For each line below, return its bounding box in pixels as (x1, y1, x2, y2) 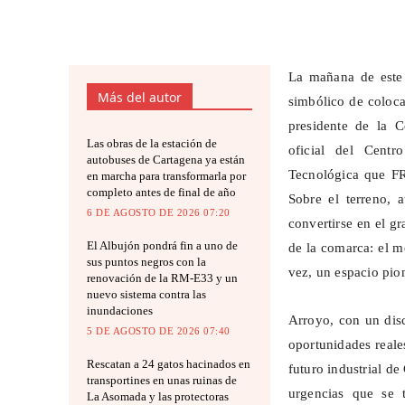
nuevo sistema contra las (87, 287, 206, 302)
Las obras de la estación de (87, 137, 217, 151)
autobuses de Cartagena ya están (87, 153, 245, 167)
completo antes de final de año (87, 185, 236, 200)
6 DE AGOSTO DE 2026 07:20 (87, 207, 231, 219)
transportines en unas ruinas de (87, 373, 237, 388)
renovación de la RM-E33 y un (87, 271, 238, 286)
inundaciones (87, 304, 153, 318)
